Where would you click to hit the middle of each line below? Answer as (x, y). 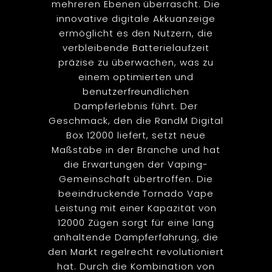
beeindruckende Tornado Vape (136, 193)
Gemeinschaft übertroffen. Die (136, 178)
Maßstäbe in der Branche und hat (136, 149)
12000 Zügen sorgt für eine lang (136, 222)
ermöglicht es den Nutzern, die (136, 33)
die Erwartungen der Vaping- (136, 164)
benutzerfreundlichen (136, 91)
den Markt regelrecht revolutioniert (136, 251)
